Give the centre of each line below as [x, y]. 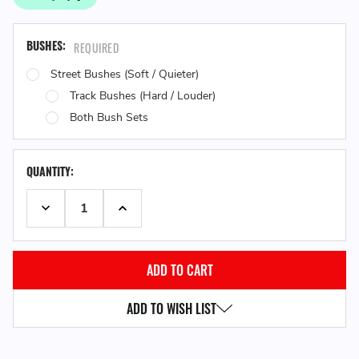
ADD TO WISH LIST [171, 308]
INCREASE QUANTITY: [174, 214]
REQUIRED [96, 47]
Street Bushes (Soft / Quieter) [125, 74]
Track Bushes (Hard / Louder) [143, 95]
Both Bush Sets [109, 117]
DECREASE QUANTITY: [99, 214]
